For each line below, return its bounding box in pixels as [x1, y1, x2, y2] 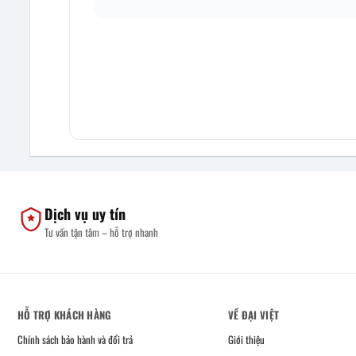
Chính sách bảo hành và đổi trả [17, 331, 133, 347]
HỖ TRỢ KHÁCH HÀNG [17, 306, 112, 323]
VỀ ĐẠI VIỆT [228, 306, 280, 323]
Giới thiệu [228, 331, 265, 347]
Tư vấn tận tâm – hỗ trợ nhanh [44, 223, 158, 240]
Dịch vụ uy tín [44, 203, 126, 224]
